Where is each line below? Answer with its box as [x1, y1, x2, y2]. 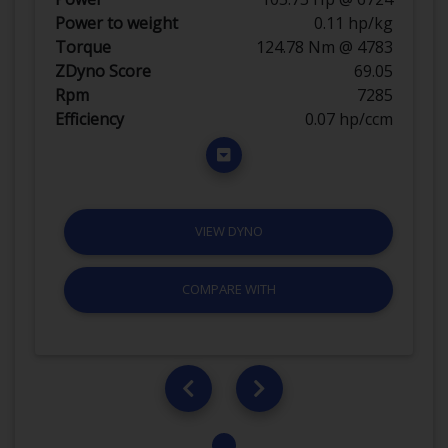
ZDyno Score [55, 59, 151, 82]
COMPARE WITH [181, 280, 276, 299]
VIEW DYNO [194, 222, 263, 241]
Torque [55, 35, 111, 58]
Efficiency [55, 107, 124, 130]
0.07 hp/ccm [305, 107, 393, 130]
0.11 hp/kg [313, 11, 393, 34]
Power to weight [55, 11, 178, 34]
